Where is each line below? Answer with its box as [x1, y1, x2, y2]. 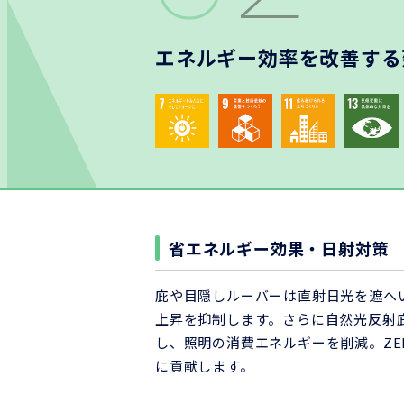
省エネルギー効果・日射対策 [169, 236, 390, 260]
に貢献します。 [155, 356, 254, 375]
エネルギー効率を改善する [155, 42, 402, 71]
